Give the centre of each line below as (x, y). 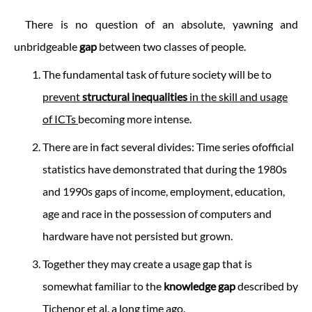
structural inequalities (135, 96)
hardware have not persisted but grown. (138, 235)
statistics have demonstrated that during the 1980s (165, 169)
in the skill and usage (237, 96)
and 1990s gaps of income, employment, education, (164, 191)
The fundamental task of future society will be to (157, 74)
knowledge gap (200, 286)
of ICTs (60, 118)
